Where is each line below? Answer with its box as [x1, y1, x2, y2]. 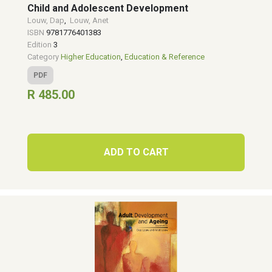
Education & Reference [124, 52, 205, 61]
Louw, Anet [70, 16, 109, 25]
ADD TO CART [103, 146, 169, 158]
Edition [27, 40, 53, 49]
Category [27, 52, 61, 61]
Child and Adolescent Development [27, 2, 188, 14]
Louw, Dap [27, 16, 64, 25]
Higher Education [61, 52, 121, 61]
